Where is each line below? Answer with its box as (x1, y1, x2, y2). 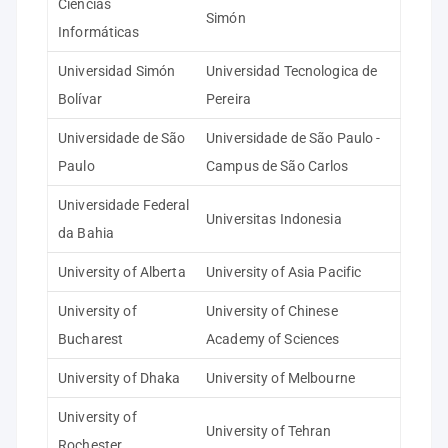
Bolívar (58, 91, 102, 107)
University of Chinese (206, 303, 338, 319)
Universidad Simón (58, 63, 176, 79)
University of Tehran (206, 423, 332, 439)
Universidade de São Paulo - (206, 130, 381, 146)
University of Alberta (58, 264, 186, 280)
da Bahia (58, 225, 115, 241)
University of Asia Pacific (206, 264, 362, 280)
